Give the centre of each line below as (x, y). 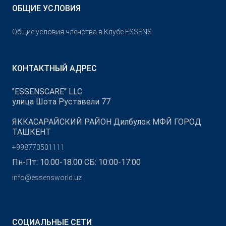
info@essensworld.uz (47, 178)
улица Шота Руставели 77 (61, 102)
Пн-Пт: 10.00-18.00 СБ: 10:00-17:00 (76, 162)
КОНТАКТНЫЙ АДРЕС (54, 68)
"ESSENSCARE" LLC (47, 92)
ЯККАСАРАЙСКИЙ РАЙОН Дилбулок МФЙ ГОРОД (107, 122)
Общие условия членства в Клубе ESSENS (82, 32)
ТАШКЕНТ (32, 132)
